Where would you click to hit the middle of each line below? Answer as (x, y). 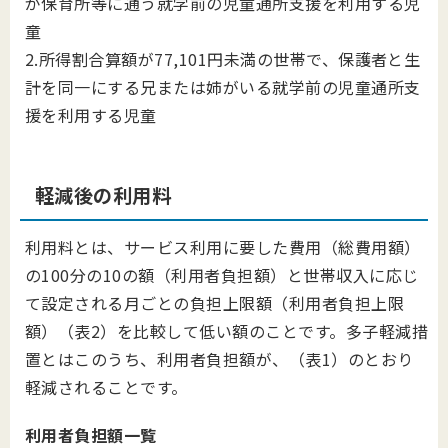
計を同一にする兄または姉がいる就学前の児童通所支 (223, 87)
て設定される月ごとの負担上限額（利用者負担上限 (215, 303)
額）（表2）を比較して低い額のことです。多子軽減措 (227, 331)
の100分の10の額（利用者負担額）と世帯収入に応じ (222, 275)
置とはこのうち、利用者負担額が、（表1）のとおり (219, 359)
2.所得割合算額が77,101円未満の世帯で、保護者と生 (223, 59)
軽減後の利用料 (103, 195)
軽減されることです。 (106, 387)
